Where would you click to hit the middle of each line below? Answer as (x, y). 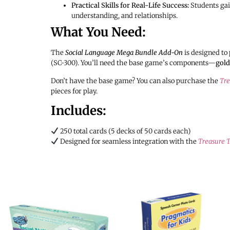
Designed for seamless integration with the (127, 142)
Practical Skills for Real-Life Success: (130, 6)
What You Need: (98, 32)
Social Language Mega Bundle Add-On (124, 53)
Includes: (78, 111)
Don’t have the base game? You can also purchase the (135, 81)
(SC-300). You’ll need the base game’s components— (133, 63)
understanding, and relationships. (124, 16)
